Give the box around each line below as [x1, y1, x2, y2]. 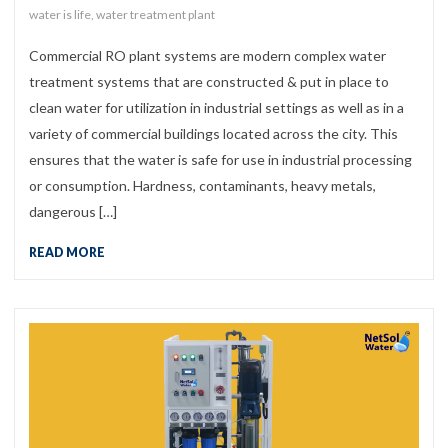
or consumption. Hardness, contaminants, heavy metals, [29, 177, 376, 195]
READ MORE [29, 244, 105, 260]
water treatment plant [96, 6, 215, 22]
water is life [29, 6, 91, 22]
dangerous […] [29, 203, 117, 221]
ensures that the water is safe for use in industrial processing [29, 151, 412, 169]
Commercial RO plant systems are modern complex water [29, 47, 386, 65]
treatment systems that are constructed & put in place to [29, 73, 389, 91]
